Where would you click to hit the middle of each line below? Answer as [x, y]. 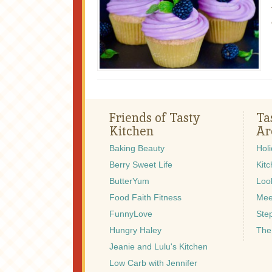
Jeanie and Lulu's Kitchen [158, 246]
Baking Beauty [137, 148]
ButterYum [129, 181]
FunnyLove [131, 213]
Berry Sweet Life [141, 164]
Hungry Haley [135, 230]
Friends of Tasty [155, 117]
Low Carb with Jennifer [153, 263]
